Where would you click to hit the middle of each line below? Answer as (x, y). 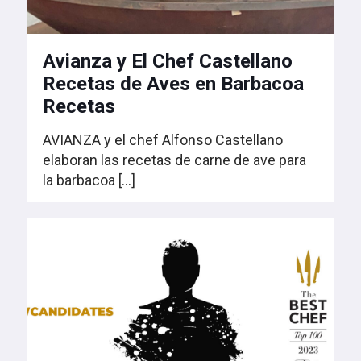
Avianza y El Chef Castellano (168, 62)
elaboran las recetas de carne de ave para (174, 160)
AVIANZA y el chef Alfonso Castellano (163, 140)
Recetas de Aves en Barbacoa (173, 84)
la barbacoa (79, 180)
